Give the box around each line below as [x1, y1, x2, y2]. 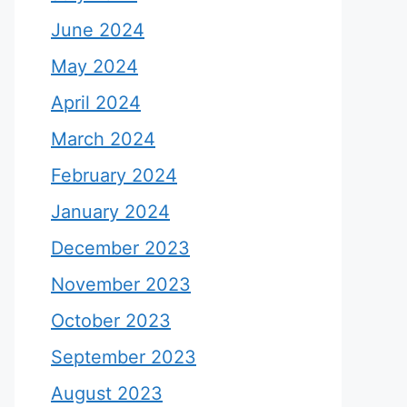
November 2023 [51, 273, 191, 295]
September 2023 [51, 345, 196, 368]
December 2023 [51, 236, 190, 259]
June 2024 [51, 18, 144, 41]
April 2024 [51, 91, 141, 114]
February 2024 [51, 164, 177, 186]
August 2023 [51, 382, 163, 404]
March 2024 [51, 127, 155, 150]
